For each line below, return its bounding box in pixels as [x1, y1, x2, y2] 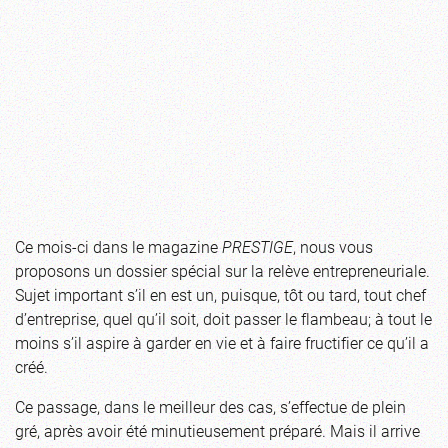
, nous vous [293, 235, 373, 257]
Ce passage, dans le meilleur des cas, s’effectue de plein [15, 395, 406, 417]
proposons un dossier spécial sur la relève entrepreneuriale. [15, 259, 430, 281]
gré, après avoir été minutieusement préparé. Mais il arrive [15, 419, 420, 441]
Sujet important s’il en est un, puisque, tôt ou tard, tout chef [15, 283, 426, 305]
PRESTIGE [222, 235, 293, 257]
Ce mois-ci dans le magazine [15, 235, 222, 257]
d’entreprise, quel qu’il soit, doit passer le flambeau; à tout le [15, 307, 432, 329]
